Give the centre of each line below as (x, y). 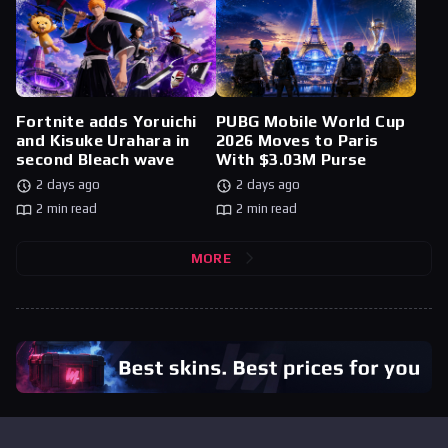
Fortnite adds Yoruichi (106, 122)
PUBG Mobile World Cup (311, 122)
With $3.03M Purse (291, 160)
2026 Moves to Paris (297, 141)
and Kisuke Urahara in (103, 141)
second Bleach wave (95, 160)
